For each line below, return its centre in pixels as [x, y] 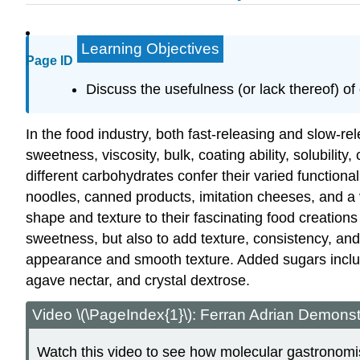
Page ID [49, 61]
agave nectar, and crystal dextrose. [138, 280]
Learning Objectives [150, 49]
